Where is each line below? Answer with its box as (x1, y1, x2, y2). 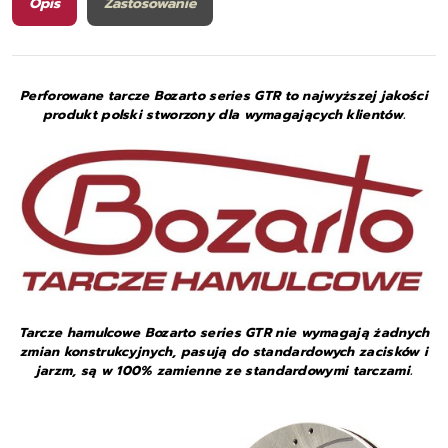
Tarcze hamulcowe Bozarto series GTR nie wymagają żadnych (18, 322, 430, 342)
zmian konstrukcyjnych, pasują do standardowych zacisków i (19, 341, 429, 361)
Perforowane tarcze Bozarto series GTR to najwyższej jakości (20, 86, 428, 106)
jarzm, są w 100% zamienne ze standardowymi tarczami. (35, 360, 413, 380)
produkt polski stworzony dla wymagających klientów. (42, 105, 406, 125)
